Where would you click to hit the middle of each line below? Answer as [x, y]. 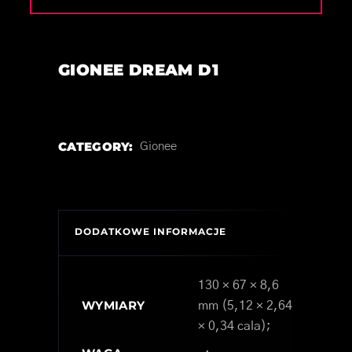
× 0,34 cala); [235, 326]
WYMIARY [114, 305]
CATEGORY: [96, 146]
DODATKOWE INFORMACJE [151, 231]
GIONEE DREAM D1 [138, 70]
